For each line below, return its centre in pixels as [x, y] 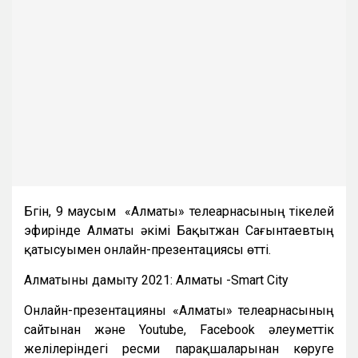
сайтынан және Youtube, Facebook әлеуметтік [179, 330]
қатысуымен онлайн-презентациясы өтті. [147, 250]
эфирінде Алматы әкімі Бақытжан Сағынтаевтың [179, 231]
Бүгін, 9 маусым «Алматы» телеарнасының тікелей [179, 212]
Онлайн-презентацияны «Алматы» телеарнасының [179, 311]
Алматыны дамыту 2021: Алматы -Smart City [156, 280]
